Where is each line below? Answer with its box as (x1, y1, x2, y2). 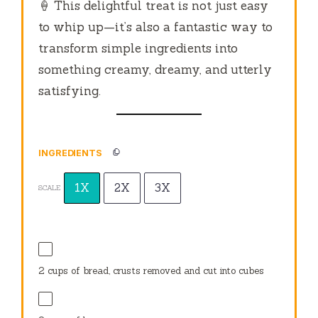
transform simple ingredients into (38, 40, 238, 57)
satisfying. (38, 83, 102, 99)
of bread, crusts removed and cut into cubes (68, 265, 265, 278)
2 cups (38, 265, 69, 278)
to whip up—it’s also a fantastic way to (38, 19, 273, 35)
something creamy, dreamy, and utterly (38, 62, 273, 78)
